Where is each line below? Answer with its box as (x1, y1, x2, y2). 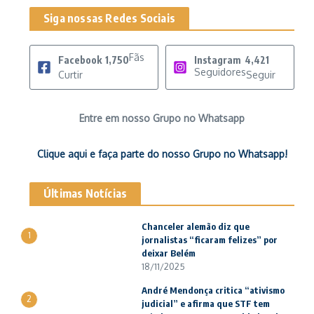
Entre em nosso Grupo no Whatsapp (79, 112, 245, 124)
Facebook (58, 54, 102, 66)
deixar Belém (142, 247, 196, 259)
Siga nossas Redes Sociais (43, 11, 175, 25)
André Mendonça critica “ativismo (142, 285, 285, 296)
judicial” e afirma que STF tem (142, 298, 270, 309)
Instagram (194, 54, 241, 66)
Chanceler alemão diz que (142, 221, 250, 232)
